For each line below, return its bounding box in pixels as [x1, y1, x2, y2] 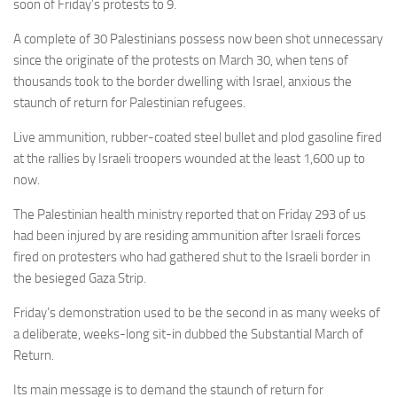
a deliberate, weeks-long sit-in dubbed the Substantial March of [13, 326, 363, 342]
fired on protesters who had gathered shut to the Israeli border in [13, 249, 370, 265]
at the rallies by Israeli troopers [13, 151, 184, 167]
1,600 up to [303, 151, 365, 167]
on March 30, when [199, 52, 309, 68]
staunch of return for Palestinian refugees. [13, 95, 245, 111]
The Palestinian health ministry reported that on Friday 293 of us [13, 206, 366, 222]
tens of [309, 52, 348, 68]
